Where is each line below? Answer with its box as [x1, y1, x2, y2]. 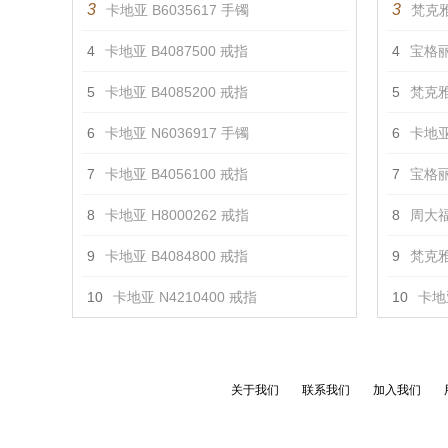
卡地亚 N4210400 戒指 [113, 289, 257, 305]
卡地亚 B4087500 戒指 [105, 43, 248, 59]
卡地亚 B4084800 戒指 [105, 248, 248, 264]
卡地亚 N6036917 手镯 [105, 125, 249, 141]
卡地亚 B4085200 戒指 [105, 84, 248, 100]
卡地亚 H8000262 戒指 [105, 207, 249, 223]
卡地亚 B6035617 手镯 [106, 2, 249, 18]
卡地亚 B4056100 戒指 [105, 166, 248, 182]
